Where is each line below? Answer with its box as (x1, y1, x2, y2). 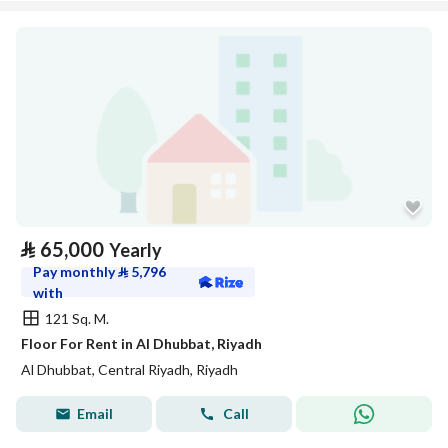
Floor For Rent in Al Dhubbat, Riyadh (21, 335, 262, 352)
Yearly (109, 239, 162, 261)
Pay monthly (33, 263, 118, 280)
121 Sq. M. (45, 309, 109, 327)
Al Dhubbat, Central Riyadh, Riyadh (21, 361, 238, 378)
